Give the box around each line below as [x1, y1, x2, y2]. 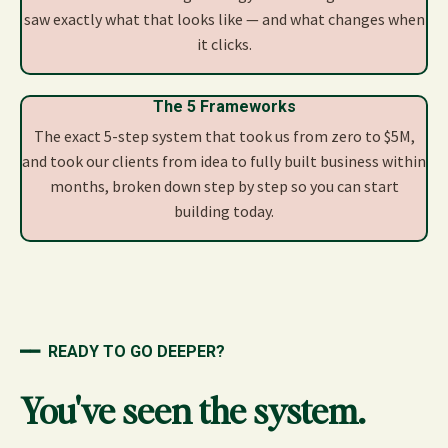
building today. [174, 201, 274, 222]
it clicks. [196, 34, 252, 55]
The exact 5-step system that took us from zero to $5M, [33, 126, 415, 147]
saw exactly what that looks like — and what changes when [23, 9, 425, 30]
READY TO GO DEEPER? [48, 342, 225, 362]
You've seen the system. [20, 387, 365, 434]
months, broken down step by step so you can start [49, 176, 399, 197]
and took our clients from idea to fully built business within [22, 151, 426, 172]
